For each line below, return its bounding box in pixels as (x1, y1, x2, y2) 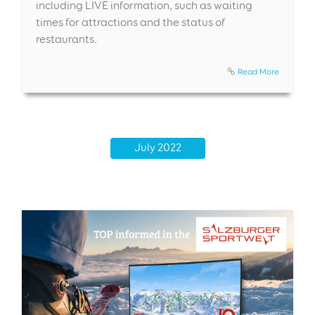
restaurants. (36, 32, 97, 46)
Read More (238, 65, 279, 77)
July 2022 (134, 140, 181, 154)
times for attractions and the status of (36, 15, 226, 29)
